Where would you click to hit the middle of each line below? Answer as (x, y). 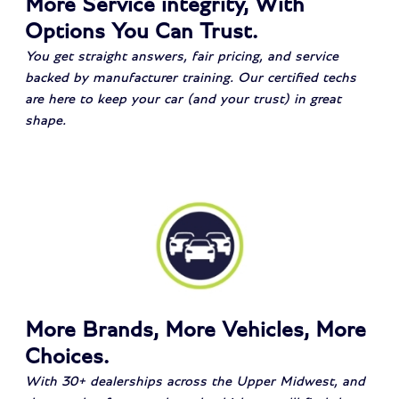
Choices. (67, 356)
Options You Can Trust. (142, 31)
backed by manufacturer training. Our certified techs (191, 77)
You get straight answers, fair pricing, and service (182, 56)
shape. (46, 120)
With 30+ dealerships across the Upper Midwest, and (195, 381)
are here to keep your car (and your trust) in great (183, 98)
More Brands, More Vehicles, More (196, 330)
